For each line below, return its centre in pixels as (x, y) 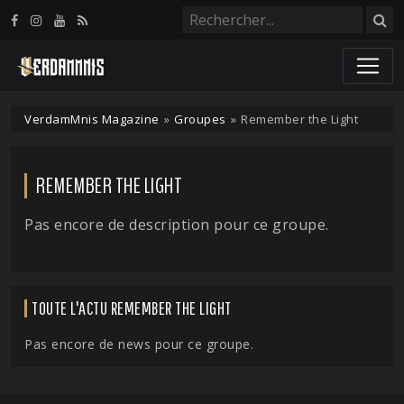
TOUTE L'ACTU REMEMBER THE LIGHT (132, 308)
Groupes (200, 119)
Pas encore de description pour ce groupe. (177, 225)
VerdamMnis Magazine (92, 119)
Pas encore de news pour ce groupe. (139, 344)
